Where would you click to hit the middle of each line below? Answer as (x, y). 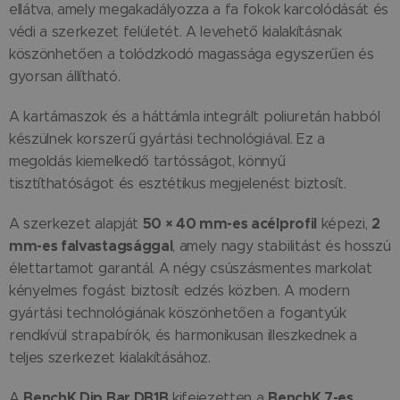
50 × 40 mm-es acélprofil (229, 224)
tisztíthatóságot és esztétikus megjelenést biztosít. (178, 184)
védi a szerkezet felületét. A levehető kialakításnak (175, 32)
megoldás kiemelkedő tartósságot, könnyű (147, 162)
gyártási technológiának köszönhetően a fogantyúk (178, 313)
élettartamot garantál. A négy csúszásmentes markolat (191, 269)
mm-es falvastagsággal (91, 246)
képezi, (344, 224)
